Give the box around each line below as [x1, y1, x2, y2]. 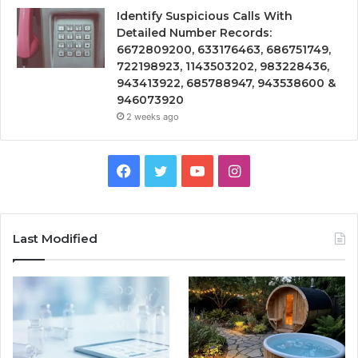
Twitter [166, 161, 216, 178]
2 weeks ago [126, 110, 179, 122]
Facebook [130, 161, 197, 178]
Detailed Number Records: [117, 25, 272, 40]
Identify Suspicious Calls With [117, 8, 292, 23]
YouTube [204, 161, 262, 178]
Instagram [239, 161, 308, 178]
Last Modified [13, 230, 97, 246]
